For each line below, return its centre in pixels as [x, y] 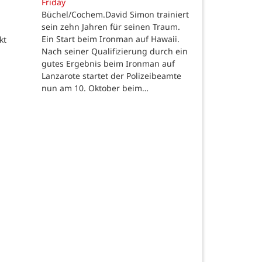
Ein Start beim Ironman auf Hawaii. [111, 39]
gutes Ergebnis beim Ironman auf [108, 64]
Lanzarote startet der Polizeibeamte [111, 76]
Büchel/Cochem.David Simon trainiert [115, 15]
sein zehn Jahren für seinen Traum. [111, 27]
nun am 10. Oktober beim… [95, 88]
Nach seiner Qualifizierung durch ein [115, 51]
